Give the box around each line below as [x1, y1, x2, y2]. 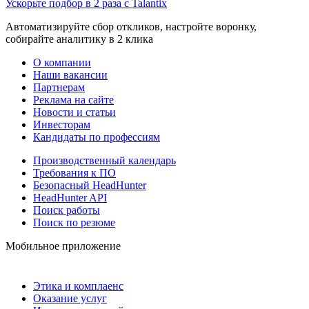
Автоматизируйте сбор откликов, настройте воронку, [6, 20, 257, 32]
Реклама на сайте [33, 93, 114, 106]
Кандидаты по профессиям [33, 130, 160, 143]
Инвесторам [33, 118, 90, 130]
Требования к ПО [33, 166, 116, 179]
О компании [33, 56, 91, 68]
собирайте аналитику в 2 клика [6, 32, 153, 45]
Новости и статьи [33, 106, 116, 118]
